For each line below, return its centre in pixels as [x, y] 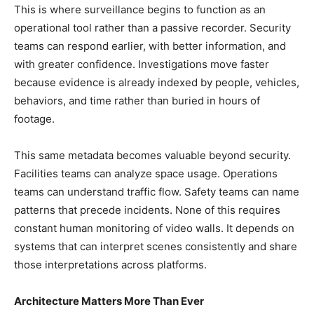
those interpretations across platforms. [110, 265]
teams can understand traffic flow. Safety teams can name [157, 192]
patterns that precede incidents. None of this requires [147, 210]
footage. [34, 119]
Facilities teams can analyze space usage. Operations [146, 174]
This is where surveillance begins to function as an [140, 10]
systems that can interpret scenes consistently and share [156, 247]
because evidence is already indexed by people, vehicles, [157, 83]
